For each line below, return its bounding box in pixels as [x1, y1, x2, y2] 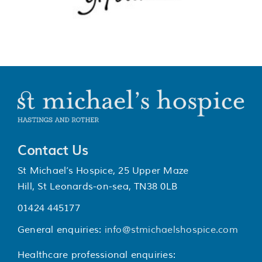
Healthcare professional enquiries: [17, 249, 176, 261]
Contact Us [17, 139, 88, 159]
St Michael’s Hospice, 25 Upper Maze [17, 164, 189, 177]
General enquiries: [17, 223, 105, 236]
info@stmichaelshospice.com [104, 223, 238, 236]
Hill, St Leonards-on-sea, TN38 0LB [17, 180, 178, 192]
